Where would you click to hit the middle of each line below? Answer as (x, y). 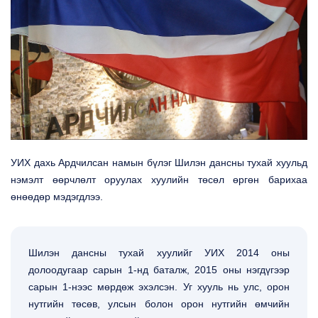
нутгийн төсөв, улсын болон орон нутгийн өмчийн (159, 304)
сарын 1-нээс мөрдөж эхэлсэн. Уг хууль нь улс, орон (159, 287)
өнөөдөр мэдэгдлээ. (57, 197)
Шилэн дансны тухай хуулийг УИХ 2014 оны (159, 253)
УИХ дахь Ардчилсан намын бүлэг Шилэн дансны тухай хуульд (159, 163)
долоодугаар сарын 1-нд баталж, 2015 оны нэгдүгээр (159, 270)
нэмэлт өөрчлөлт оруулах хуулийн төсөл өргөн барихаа (159, 180)
